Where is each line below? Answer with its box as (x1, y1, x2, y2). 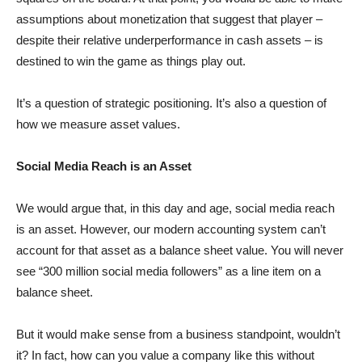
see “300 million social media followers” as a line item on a (16, 264, 321, 278)
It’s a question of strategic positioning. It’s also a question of (16, 96, 326, 110)
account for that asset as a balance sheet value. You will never (16, 243, 343, 257)
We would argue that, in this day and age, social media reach (16, 201, 335, 215)
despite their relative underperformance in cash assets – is (16, 33, 323, 47)
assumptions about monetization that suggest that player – (16, 12, 322, 26)
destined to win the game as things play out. (16, 54, 246, 68)
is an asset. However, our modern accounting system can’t (16, 222, 326, 236)
